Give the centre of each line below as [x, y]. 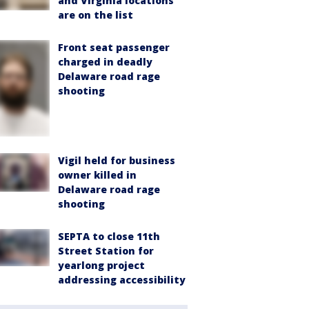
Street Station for [106, 250]
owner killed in [97, 175]
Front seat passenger [114, 48]
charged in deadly [105, 62]
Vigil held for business [117, 160]
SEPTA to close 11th [109, 236]
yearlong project [101, 265]
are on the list [96, 15]
